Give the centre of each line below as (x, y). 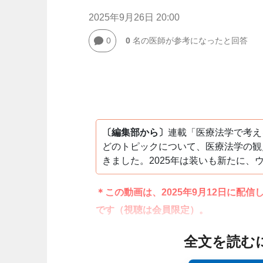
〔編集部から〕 (135, 132)
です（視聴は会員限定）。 (152, 210)
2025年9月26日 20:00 (134, 17)
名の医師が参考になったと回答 (189, 41)
